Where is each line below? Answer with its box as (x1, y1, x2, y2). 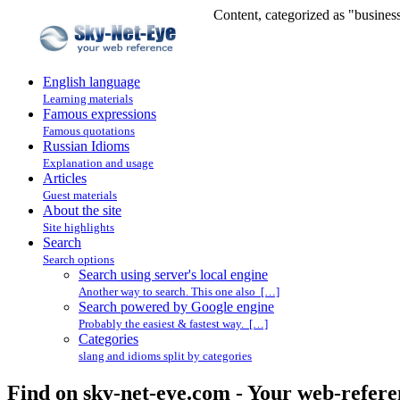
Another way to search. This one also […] (79, 285, 279, 298)
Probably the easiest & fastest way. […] (79, 317, 268, 330)
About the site (43, 203, 121, 218)
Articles (43, 171, 87, 186)
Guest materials (43, 188, 117, 202)
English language (43, 74, 140, 89)
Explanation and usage (43, 156, 154, 170)
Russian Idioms (43, 138, 129, 154)
